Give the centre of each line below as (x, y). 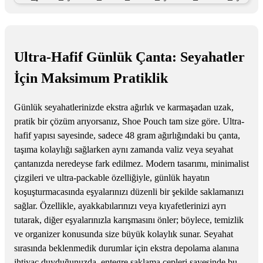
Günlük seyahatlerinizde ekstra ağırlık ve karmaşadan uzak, (124, 107)
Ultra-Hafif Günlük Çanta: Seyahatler (129, 57)
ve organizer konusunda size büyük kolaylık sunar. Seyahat (124, 234)
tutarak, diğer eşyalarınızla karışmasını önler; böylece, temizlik (129, 220)
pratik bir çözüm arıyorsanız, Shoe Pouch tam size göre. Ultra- (129, 121)
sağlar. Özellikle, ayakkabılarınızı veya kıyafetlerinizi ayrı (120, 205)
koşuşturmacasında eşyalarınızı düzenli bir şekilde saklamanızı (129, 191)
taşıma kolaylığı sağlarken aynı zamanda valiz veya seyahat (124, 149)
